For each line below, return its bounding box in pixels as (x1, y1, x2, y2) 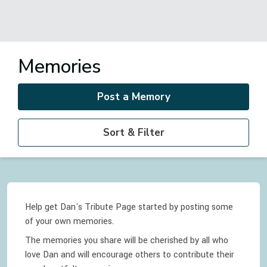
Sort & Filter (103, 126, 164, 139)
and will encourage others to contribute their (58, 249, 234, 261)
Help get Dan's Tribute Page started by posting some (25, 201, 233, 213)
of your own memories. (25, 215, 114, 228)
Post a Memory (97, 90, 170, 104)
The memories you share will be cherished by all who (25, 234, 228, 247)
